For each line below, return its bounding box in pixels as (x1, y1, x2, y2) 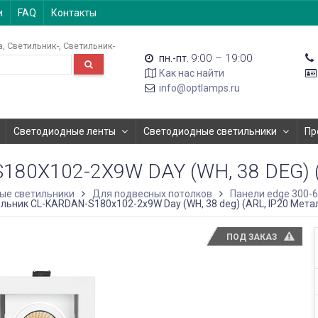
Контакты (51, 7, 97, 18)
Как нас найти (159, 67, 225, 79)
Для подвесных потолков (92, 188, 212, 199)
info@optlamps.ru (159, 82, 241, 94)
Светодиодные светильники (143, 126, 277, 137)
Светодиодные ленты (13, 126, 116, 137)
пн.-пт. (159, 53, 190, 64)
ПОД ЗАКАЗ (226, 232, 278, 242)
